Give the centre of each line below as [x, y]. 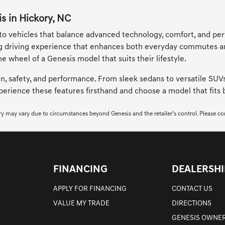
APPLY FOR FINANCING [90, 189]
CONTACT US [192, 189]
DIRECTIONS [191, 204]
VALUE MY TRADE [82, 204]
